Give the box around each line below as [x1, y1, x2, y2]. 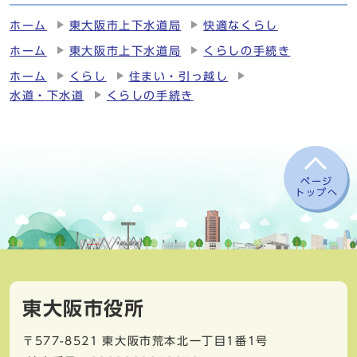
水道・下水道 [10, 90, 84, 102]
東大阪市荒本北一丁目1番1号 [102, 335, 269, 347]
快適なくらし [203, 20, 278, 32]
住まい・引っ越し [128, 71, 229, 83]
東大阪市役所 [22, 299, 145, 319]
